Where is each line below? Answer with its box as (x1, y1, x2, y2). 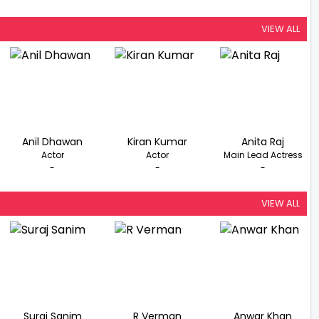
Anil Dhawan (22, 135, 83, 150)
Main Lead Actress (223, 149, 303, 162)
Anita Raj (241, 135, 285, 150)
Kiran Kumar (127, 135, 188, 150)
